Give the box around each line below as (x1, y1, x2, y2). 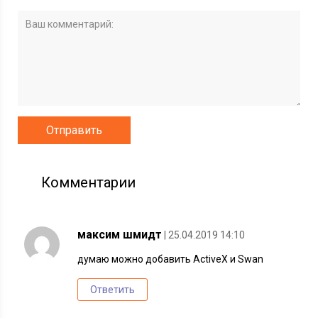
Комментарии (41, 174, 136, 191)
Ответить (90, 284, 136, 295)
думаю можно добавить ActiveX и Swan (77, 253, 264, 265)
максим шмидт (77, 228, 163, 241)
